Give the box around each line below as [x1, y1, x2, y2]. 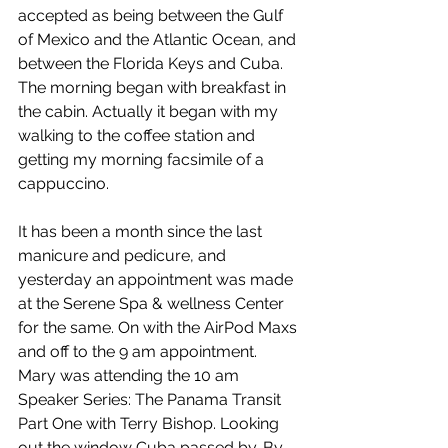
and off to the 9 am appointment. [18, 342, 261, 361]
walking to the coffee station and [18, 126, 259, 145]
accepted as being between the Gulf [18, 6, 287, 25]
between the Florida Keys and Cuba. [18, 54, 287, 73]
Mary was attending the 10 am [18, 366, 243, 385]
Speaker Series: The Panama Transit [18, 390, 285, 409]
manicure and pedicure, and [18, 246, 230, 265]
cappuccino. [18, 174, 109, 193]
